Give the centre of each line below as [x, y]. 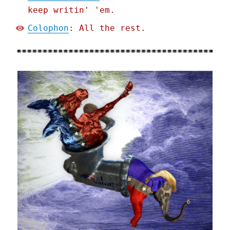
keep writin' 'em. [72, 10]
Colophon [49, 28]
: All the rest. [108, 28]
